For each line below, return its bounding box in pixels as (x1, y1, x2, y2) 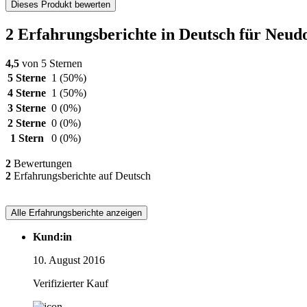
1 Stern (10, 132, 44, 144)
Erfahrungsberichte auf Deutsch (11, 169, 151, 182)
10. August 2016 (33, 254, 105, 266)
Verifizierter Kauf (33, 277, 108, 289)
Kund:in (33, 230, 72, 243)
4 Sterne (8, 86, 46, 99)
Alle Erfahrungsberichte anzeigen (11, 207, 142, 218)
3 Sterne (8, 101, 46, 114)
